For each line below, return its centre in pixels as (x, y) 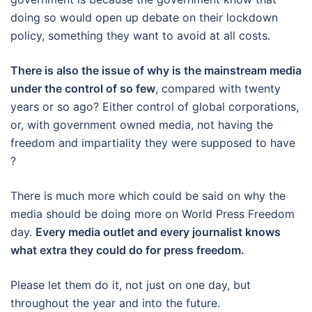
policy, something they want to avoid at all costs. (140, 35)
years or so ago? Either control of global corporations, (155, 106)
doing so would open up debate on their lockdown (144, 17)
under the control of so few (83, 88)
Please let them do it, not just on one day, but (131, 284)
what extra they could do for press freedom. (127, 250)
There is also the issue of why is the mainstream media (156, 70)
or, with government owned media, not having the (142, 124)
